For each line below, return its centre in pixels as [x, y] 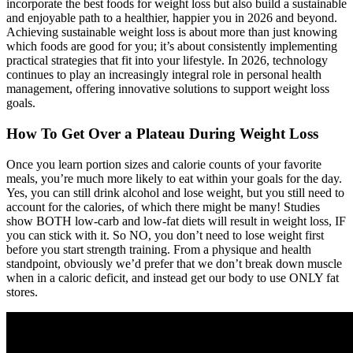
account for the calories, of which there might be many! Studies [163, 206]
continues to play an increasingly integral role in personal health [164, 75]
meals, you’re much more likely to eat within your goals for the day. [174, 178]
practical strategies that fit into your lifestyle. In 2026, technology [167, 61]
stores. [22, 292]
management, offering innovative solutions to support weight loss [168, 89]
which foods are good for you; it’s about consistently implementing [172, 46]
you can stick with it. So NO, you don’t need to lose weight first [165, 235]
